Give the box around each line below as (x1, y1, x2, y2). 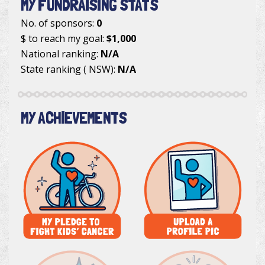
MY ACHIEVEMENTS (21, 108, 127, 128)
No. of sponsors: (21, 17, 96, 30)
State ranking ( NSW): (21, 63, 118, 76)
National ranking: (21, 47, 101, 61)
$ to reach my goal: (21, 32, 106, 46)
